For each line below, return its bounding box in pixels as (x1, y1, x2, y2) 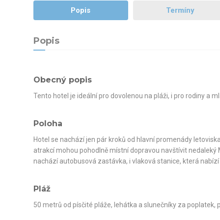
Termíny (166, 5, 195, 15)
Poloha (33, 118, 62, 128)
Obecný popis (33, 75, 92, 84)
